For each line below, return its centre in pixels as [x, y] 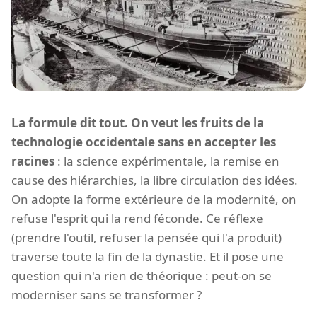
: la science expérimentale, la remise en [167, 161]
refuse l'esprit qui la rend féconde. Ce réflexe [137, 218]
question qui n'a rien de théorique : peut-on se [142, 275]
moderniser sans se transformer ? [106, 294]
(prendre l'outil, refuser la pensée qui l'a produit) [146, 237]
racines [33, 161]
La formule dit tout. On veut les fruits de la [138, 122]
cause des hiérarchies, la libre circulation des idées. [155, 180]
